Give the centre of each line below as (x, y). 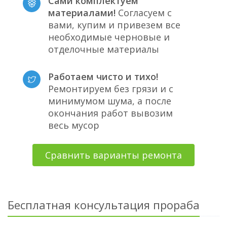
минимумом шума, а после (110, 101)
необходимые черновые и (109, 37)
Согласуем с (144, 13)
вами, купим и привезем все (114, 25)
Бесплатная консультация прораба (104, 205)
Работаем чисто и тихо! (103, 77)
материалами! (82, 13)
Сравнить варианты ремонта (113, 155)
